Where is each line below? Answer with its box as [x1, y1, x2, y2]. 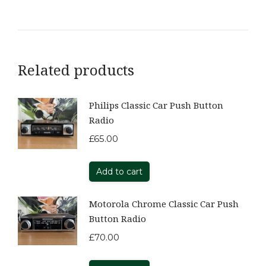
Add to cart [96, 166, 142, 177]
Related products [18, 59, 134, 80]
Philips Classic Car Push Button [89, 99, 223, 111]
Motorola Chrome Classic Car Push [89, 197, 239, 210]
